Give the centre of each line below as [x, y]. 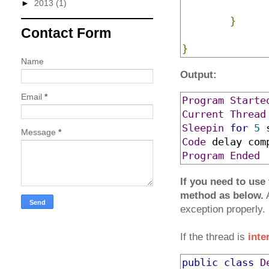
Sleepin [203, 128]
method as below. [222, 196]
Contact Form [66, 33]
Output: [198, 75]
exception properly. [223, 210]
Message [40, 132]
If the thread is [214, 237]
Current [203, 114]
